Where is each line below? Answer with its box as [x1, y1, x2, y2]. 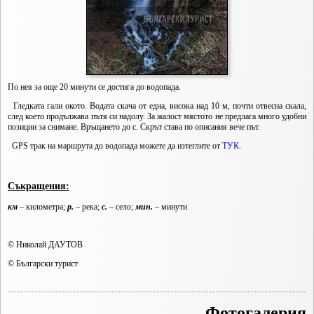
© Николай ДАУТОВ [8, 240, 83, 250]
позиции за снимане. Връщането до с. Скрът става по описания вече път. [8, 122, 260, 132]
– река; [74, 202, 102, 212]
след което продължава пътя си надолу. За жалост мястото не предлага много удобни [8, 111, 306, 121]
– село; [107, 202, 135, 212]
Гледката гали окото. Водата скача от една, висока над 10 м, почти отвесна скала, [8, 101, 306, 111]
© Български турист [8, 259, 78, 269]
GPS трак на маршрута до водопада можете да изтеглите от [8, 141, 222, 151]
